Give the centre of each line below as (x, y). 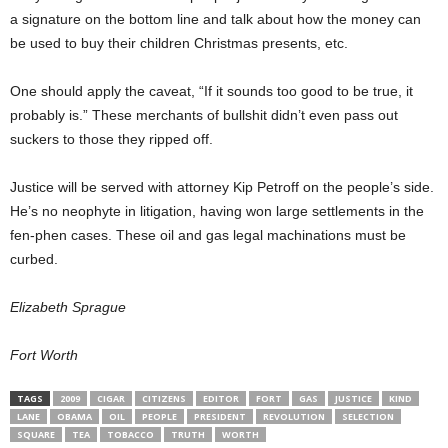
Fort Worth (44, 355)
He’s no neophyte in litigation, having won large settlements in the (217, 211)
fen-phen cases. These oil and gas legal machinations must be (208, 235)
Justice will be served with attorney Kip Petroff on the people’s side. (222, 187)
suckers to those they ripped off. (111, 139)
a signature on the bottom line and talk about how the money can (215, 19)
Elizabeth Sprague (68, 307)
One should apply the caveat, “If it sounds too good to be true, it (211, 91)
